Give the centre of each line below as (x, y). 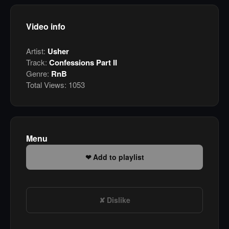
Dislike (118, 200)
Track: (38, 62)
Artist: (37, 51)
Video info (46, 27)
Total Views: (46, 85)
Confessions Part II (83, 63)
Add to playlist (118, 157)
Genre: (39, 74)
